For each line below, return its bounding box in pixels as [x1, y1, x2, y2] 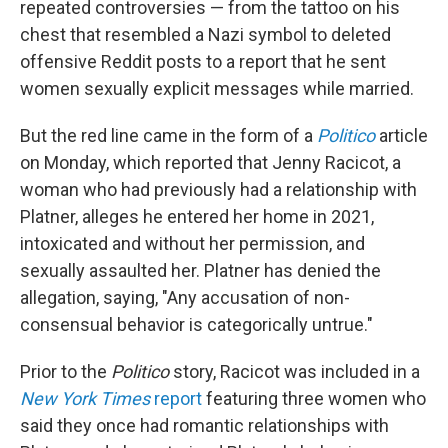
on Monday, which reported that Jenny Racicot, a [20, 152, 401, 173]
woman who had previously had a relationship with [20, 179, 417, 200]
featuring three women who [202, 388, 426, 409]
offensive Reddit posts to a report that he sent [20, 51, 386, 72]
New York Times [20, 388, 150, 409]
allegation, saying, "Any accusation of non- [20, 287, 350, 308]
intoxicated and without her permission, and [20, 233, 365, 254]
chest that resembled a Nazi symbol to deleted [20, 24, 391, 45]
